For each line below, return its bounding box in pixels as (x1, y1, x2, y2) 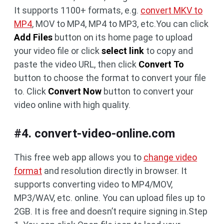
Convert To (138, 58, 184, 69)
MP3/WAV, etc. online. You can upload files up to (14, 192, 205, 203)
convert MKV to (140, 4, 202, 15)
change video (143, 151, 197, 162)
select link (101, 45, 144, 56)
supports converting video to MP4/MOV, (14, 178, 172, 189)
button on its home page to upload (52, 31, 192, 42)
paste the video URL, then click (14, 58, 138, 69)
